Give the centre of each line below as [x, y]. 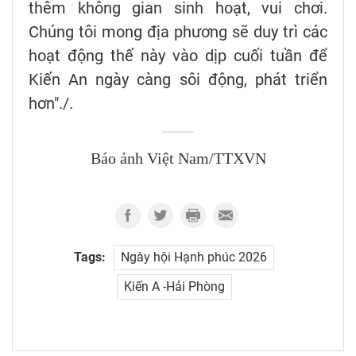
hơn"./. [51, 103]
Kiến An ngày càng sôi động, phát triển [178, 79]
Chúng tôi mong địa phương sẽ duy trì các [178, 31]
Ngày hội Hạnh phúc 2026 [194, 257]
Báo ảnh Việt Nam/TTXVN [178, 159]
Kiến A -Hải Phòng [174, 286]
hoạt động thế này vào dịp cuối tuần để [178, 55]
